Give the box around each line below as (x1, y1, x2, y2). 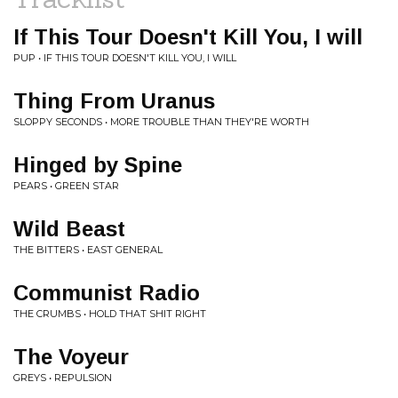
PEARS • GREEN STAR (13, 179, 119, 192)
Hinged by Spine (13, 153, 182, 177)
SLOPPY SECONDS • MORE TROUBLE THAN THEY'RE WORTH (13, 115, 309, 128)
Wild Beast (13, 217, 125, 241)
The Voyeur (13, 345, 129, 369)
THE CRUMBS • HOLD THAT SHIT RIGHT (13, 307, 206, 320)
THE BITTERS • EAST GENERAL (13, 243, 163, 256)
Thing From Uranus (13, 89, 215, 113)
